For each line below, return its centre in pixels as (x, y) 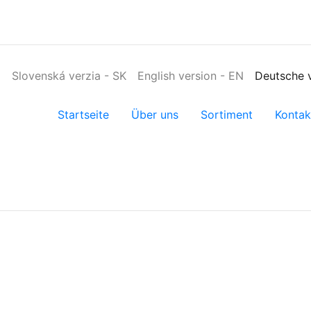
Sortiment (226, 115)
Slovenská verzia (56, 76)
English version (177, 76)
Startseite (83, 115)
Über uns (154, 115)
